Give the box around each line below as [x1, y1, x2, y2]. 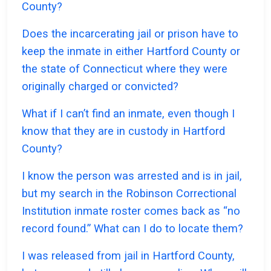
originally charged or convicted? [22, 80, 178, 93]
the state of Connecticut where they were [22, 62, 227, 76]
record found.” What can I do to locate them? [22, 222, 243, 235]
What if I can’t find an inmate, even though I [22, 107, 235, 120]
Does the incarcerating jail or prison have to [22, 27, 238, 41]
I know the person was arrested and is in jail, [22, 169, 242, 183]
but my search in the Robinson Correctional [22, 187, 237, 200]
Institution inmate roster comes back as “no [22, 204, 240, 218]
